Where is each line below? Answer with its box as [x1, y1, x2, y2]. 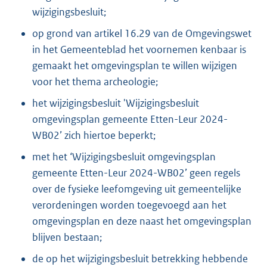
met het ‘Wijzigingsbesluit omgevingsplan [32, 150, 216, 163]
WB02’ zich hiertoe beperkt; [32, 128, 156, 142]
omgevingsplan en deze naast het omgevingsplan [32, 214, 252, 228]
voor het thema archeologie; [32, 74, 158, 88]
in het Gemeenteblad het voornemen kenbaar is [32, 42, 246, 56]
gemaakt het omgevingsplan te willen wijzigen [32, 58, 237, 72]
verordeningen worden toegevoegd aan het [32, 198, 226, 212]
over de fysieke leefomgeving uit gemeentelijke [32, 182, 241, 195]
